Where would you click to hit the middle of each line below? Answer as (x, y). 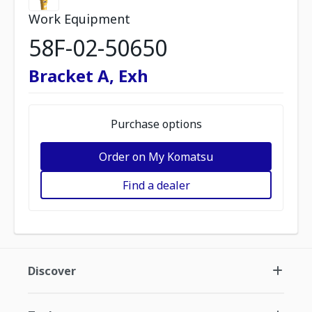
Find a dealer (156, 185)
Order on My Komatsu (156, 156)
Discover (52, 271)
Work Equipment (79, 19)
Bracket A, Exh (88, 76)
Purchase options (156, 124)
